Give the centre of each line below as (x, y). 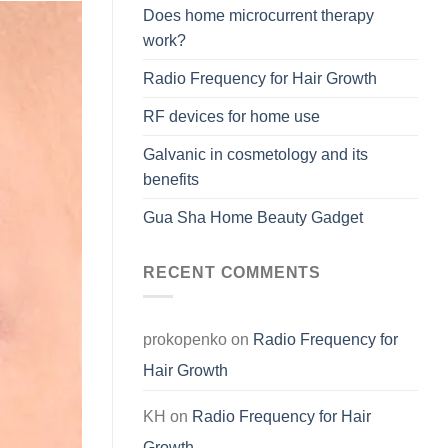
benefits (171, 179)
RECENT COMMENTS (232, 272)
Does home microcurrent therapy (258, 15)
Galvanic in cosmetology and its (255, 154)
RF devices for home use (231, 116)
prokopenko (185, 340)
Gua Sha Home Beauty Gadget (253, 217)
